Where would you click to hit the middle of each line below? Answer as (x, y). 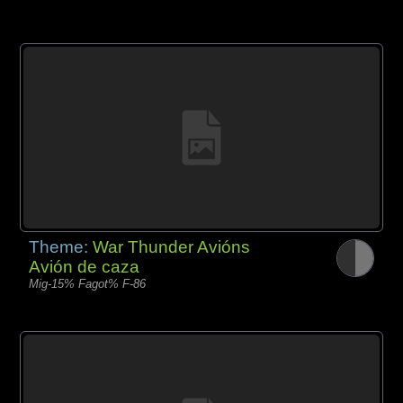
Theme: (61, 246)
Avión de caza (85, 266)
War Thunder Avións (172, 246)
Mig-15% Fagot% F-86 (88, 283)
